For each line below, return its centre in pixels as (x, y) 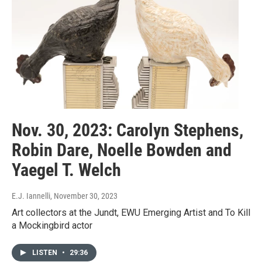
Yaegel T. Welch (66, 170)
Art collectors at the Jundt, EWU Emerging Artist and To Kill (131, 212)
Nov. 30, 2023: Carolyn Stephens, (127, 130)
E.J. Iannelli (31, 196)
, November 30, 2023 (84, 196)
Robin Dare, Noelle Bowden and (122, 150)
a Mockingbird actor (52, 225)
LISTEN (46, 252)
